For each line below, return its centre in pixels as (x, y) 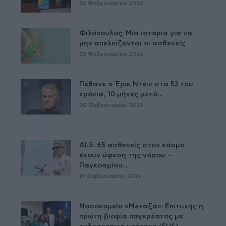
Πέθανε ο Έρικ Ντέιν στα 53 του (136, 84)
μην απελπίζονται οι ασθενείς (132, 43)
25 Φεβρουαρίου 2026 (111, 54)
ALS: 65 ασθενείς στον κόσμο (132, 145)
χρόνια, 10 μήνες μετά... (121, 94)
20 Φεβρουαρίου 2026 (112, 105)
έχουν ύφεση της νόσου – (126, 155)
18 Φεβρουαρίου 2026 (111, 176)
